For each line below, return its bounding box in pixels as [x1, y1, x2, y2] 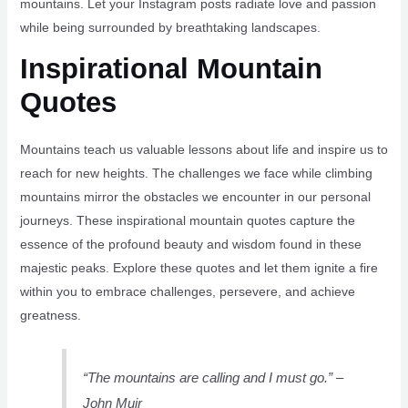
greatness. [19, 308, 81, 323]
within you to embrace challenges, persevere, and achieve [19, 284, 355, 300]
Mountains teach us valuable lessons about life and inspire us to [19, 142, 388, 158]
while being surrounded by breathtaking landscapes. [19, 20, 321, 36]
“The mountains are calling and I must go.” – [83, 369, 344, 385]
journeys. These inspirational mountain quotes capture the [19, 213, 355, 229]
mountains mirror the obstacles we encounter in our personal [19, 189, 371, 205]
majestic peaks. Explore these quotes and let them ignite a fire [19, 260, 378, 276]
